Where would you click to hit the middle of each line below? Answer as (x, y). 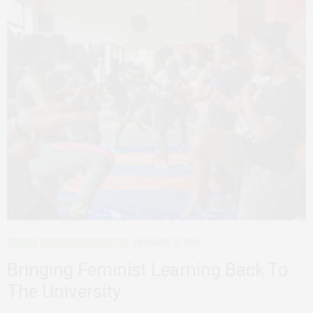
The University (64, 291)
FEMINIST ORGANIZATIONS (85, 242)
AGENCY (22, 242)
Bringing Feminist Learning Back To (148, 269)
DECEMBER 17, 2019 (166, 242)
